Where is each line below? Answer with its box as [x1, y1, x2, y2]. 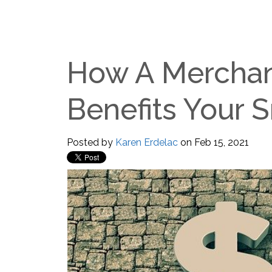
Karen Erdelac [115, 136, 178, 148]
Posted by [66, 136, 113, 148]
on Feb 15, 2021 [177, 136, 249, 148]
